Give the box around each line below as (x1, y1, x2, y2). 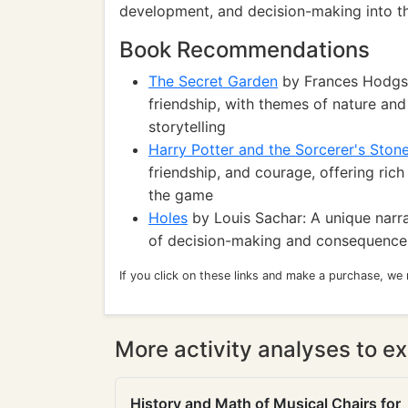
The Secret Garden (148, 72, 278, 90)
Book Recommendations (119, 36, 370, 63)
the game (148, 186, 213, 204)
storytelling (148, 117, 226, 136)
